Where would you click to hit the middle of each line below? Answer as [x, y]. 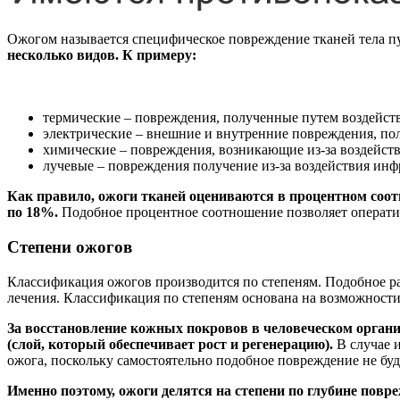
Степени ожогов [70, 246]
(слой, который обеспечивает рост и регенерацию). [170, 344]
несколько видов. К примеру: [102, 55]
